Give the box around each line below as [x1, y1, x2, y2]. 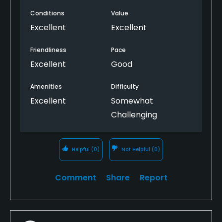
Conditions [30, 8, 64, 17]
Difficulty [111, 82, 139, 91]
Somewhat [111, 95, 153, 107]
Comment [55, 171, 96, 183]
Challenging [111, 109, 157, 120]
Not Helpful [120, 145, 152, 153]
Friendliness [30, 45, 66, 54]
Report [139, 171, 167, 183]
